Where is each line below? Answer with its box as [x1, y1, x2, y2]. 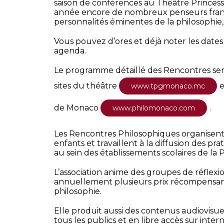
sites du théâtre [53, 81, 119, 91]
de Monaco [53, 103, 100, 113]
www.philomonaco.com [112, 103, 195, 113]
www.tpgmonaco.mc [130, 81, 205, 91]
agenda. [53, 46, 86, 56]
